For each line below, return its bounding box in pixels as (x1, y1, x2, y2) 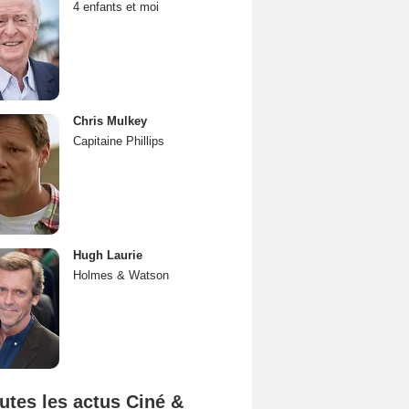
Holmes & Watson (73, 268, 169, 282)
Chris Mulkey (73, 114, 147, 128)
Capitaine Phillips (73, 134, 164, 148)
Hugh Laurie (73, 248, 142, 262)
